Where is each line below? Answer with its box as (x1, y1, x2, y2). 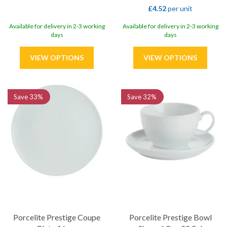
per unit (166, 4, 193, 13)
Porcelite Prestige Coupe (13, 212, 100, 222)
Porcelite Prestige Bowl (129, 212, 212, 222)
